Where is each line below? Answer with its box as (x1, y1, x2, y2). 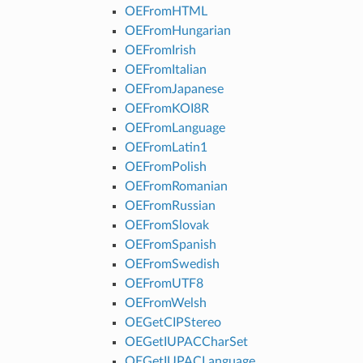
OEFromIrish (124, 43, 196, 57)
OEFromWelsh (124, 296, 207, 310)
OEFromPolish (124, 160, 207, 173)
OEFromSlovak (124, 218, 209, 232)
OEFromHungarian (124, 23, 231, 37)
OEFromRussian (124, 199, 216, 212)
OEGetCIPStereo (124, 315, 221, 329)
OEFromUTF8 (124, 276, 203, 290)
